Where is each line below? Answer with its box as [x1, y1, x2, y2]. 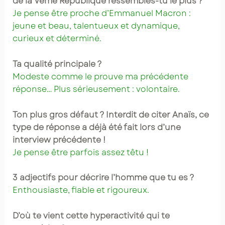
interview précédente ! [12, 134, 105, 146]
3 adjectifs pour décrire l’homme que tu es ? [12, 172, 194, 184]
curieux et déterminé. [12, 33, 101, 45]
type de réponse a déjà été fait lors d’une [12, 121, 181, 133]
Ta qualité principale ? [12, 58, 102, 70]
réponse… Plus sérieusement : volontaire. [12, 83, 180, 95]
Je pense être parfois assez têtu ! [12, 146, 149, 158]
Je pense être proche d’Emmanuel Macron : [12, 8, 191, 20]
